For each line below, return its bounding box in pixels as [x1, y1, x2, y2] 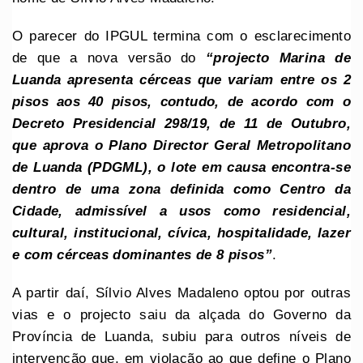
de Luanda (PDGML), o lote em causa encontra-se [12, 159, 351, 175]
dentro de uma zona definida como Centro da [12, 181, 351, 197]
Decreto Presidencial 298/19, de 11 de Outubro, [12, 115, 351, 131]
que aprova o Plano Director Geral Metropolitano [12, 137, 351, 153]
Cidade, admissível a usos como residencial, [12, 203, 351, 219]
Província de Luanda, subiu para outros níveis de [12, 328, 351, 344]
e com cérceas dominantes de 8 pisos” [12, 246, 273, 263]
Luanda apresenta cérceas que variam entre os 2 [12, 71, 351, 88]
